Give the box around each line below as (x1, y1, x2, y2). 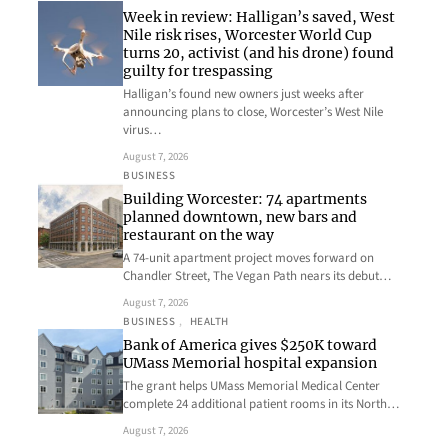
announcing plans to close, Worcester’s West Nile (123, 102, 383, 121)
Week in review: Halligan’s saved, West (123, 7, 395, 26)
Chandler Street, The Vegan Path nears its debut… (123, 266, 391, 285)
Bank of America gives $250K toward (123, 335, 377, 354)
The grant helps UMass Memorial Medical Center (123, 376, 380, 395)
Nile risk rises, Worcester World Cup (123, 25, 372, 44)
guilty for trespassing (123, 61, 273, 80)
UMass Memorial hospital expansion (123, 353, 377, 372)
